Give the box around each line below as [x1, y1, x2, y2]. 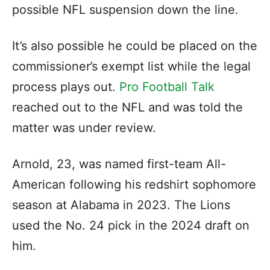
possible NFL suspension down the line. [12, 2, 242, 17]
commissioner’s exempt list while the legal [12, 59, 251, 74]
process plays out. [12, 80, 119, 94]
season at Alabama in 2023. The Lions [12, 198, 230, 212]
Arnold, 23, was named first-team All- [12, 157, 226, 171]
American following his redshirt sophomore [12, 177, 256, 192]
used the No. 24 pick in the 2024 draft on [12, 218, 250, 233]
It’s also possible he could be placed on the [12, 39, 257, 53]
